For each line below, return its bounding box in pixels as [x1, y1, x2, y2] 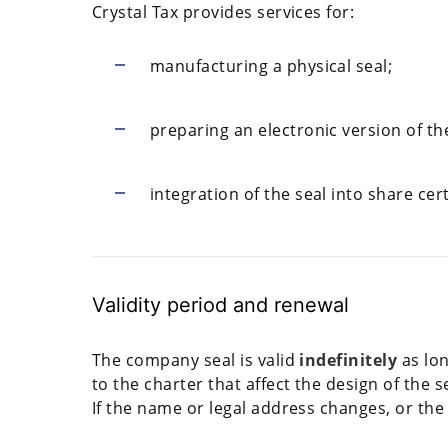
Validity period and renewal [92, 293, 349, 318]
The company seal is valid [92, 349, 300, 372]
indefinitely [299, 349, 398, 372]
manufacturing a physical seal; [149, 55, 393, 78]
